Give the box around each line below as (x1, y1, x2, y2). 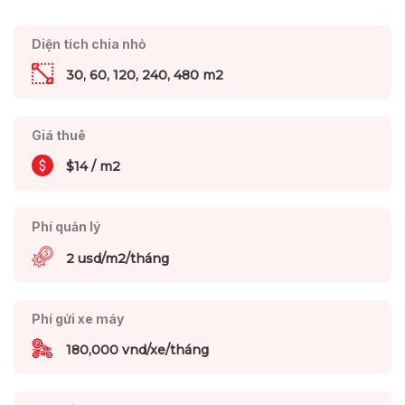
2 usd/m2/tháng (65, 250, 169, 267)
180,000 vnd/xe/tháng (65, 342, 209, 359)
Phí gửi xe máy (31, 310, 124, 326)
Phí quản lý (31, 219, 100, 235)
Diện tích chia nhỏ (31, 35, 146, 52)
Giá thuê (31, 127, 86, 143)
